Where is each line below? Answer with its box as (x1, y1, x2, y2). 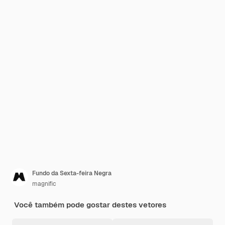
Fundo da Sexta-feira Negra (32, 169, 111, 177)
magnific (32, 180, 56, 188)
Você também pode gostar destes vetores (14, 200, 166, 209)
